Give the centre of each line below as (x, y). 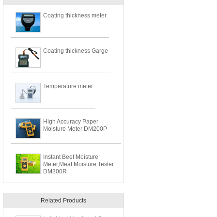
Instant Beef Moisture (71, 157)
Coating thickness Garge (76, 51)
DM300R (55, 171)
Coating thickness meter (75, 15)
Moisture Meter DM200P (75, 129)
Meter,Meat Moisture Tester (78, 164)
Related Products (63, 201)
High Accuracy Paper (71, 122)
